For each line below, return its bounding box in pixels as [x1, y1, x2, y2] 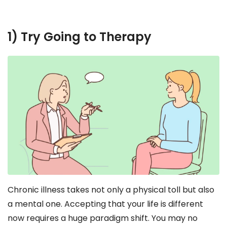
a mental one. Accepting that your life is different [8, 198, 203, 210]
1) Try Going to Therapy [8, 28, 152, 46]
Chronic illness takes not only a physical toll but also [8, 184, 214, 196]
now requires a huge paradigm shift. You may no [8, 212, 198, 224]
